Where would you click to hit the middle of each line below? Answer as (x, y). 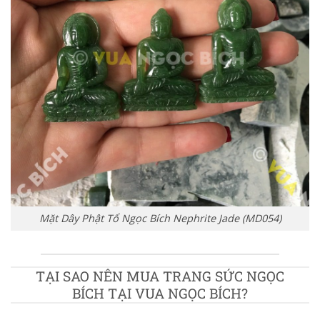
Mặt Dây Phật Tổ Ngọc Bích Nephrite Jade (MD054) (160, 219)
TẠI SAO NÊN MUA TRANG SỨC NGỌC (160, 276)
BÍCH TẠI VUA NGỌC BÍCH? (160, 294)
